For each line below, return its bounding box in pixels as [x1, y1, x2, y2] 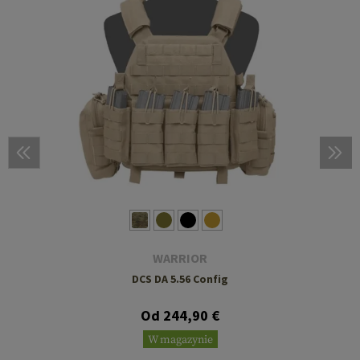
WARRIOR [153, 249, 207, 266]
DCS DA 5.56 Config [132, 271, 228, 286]
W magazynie [147, 332, 213, 347]
